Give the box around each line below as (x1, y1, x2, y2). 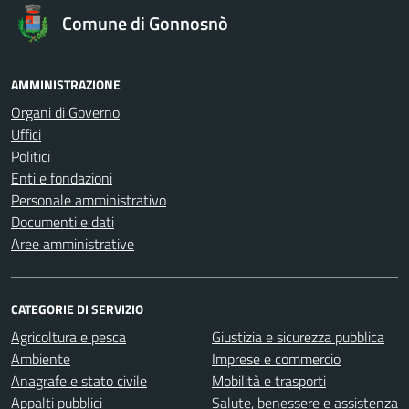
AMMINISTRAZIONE (11, 75, 121, 94)
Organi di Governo (11, 101, 120, 123)
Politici (11, 145, 50, 167)
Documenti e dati (11, 211, 114, 233)
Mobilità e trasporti (212, 370, 326, 392)
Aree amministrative (11, 233, 134, 255)
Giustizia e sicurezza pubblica (212, 326, 384, 348)
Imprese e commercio (212, 348, 341, 370)
